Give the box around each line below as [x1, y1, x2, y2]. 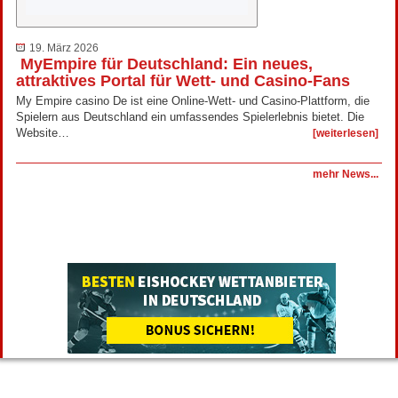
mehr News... [313, 167, 378, 180]
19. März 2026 [29, 41, 99, 54]
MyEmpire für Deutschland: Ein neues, [16, 54, 313, 73]
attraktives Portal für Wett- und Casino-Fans [16, 71, 350, 90]
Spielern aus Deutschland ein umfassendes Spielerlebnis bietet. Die [16, 109, 364, 123]
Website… [16, 125, 69, 139]
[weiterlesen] [313, 126, 378, 139]
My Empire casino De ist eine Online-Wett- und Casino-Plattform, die [16, 93, 370, 107]
